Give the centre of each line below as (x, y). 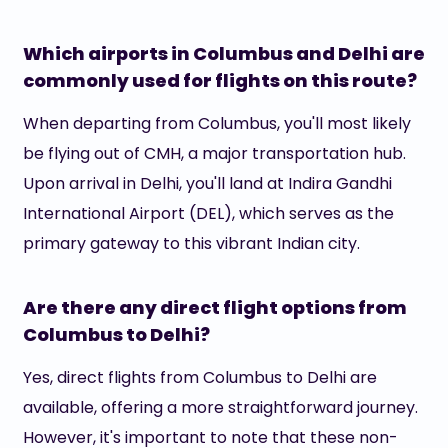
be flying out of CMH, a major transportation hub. (214, 153)
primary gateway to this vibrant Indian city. (191, 243)
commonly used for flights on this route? (219, 80)
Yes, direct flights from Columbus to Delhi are (199, 377)
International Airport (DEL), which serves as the (208, 213)
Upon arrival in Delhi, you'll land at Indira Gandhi (207, 183)
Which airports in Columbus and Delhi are (223, 53)
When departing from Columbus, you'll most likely (216, 123)
